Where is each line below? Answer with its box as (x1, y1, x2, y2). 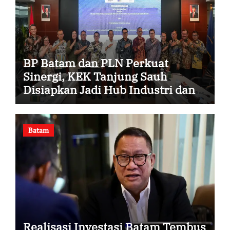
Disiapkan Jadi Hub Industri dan (23, 82, 195, 97)
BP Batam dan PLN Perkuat (23, 55, 168, 70)
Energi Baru (23, 95, 87, 110)
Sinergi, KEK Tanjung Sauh (23, 68, 167, 84)
